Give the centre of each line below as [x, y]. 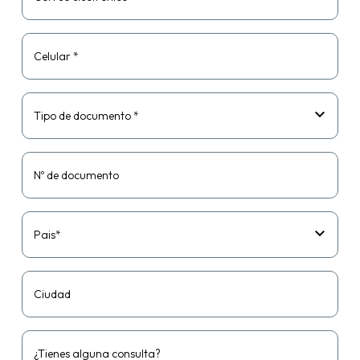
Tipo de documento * [86, 116]
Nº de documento [76, 176]
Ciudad [52, 295]
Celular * [56, 57]
